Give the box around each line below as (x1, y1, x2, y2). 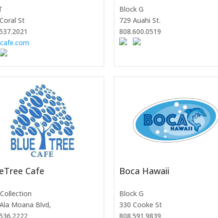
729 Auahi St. (119, 16, 161, 25)
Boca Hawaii (119, 165, 169, 177)
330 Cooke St (119, 200, 162, 210)
